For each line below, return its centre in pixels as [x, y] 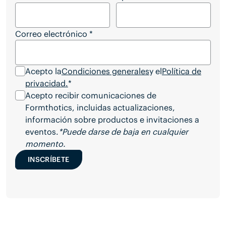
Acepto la [43, 71]
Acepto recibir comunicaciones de [91, 95]
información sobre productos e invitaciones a [112, 119]
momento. [45, 144]
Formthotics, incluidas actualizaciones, [100, 107]
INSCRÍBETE [49, 160]
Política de [181, 71]
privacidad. [46, 83]
